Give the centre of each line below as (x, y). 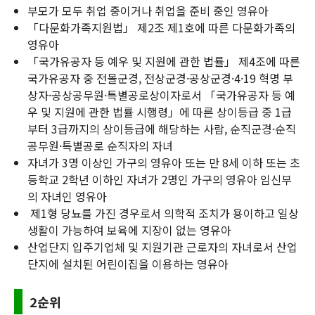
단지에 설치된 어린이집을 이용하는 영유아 (128, 263)
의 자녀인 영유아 (67, 196)
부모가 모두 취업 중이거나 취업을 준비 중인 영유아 (148, 10)
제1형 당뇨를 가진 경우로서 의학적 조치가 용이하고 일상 (163, 213)
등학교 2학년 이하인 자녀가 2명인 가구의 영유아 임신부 (160, 179)
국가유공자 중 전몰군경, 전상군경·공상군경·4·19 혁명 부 (160, 78)
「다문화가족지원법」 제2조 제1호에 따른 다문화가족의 (161, 27)
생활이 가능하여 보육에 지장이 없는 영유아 (129, 230)
